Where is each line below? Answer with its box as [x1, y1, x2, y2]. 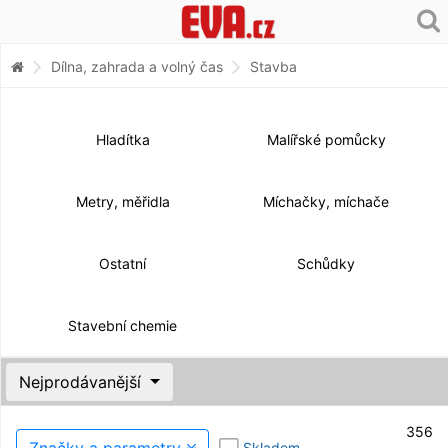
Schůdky [297, 254, 356, 272]
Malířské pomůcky [266, 130, 386, 148]
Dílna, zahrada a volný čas [51, 57, 223, 75]
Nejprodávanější [19, 371, 146, 392]
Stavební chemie [68, 316, 178, 334]
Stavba [250, 57, 297, 75]
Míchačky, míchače [263, 192, 390, 210]
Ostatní [99, 254, 147, 272]
